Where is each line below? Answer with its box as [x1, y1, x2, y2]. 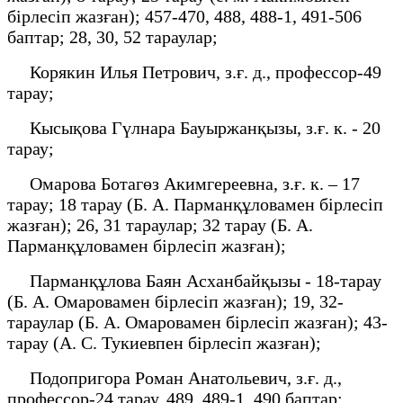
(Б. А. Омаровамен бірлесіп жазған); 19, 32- [7, 291, 344, 311]
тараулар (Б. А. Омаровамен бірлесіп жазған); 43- [7, 311, 388, 332]
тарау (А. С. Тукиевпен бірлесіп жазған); [7, 332, 330, 353]
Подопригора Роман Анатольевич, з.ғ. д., [7, 367, 342, 388]
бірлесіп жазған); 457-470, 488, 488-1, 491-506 [7, 5, 362, 26]
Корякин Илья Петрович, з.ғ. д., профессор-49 [7, 61, 381, 82]
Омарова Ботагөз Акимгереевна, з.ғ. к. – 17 [7, 173, 360, 193]
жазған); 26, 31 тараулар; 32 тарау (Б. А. [7, 214, 313, 235]
